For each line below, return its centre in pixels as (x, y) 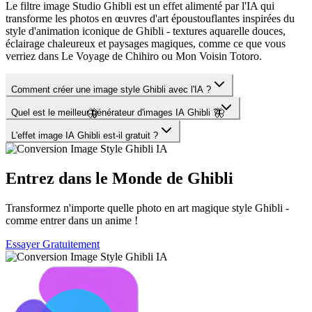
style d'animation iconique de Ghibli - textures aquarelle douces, (146, 31)
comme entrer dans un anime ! (72, 220)
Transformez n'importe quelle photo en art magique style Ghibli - (147, 208)
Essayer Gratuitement (53, 244)
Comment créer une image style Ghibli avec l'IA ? (111, 89)
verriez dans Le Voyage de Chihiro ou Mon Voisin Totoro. (134, 56)
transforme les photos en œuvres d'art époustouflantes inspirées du (150, 18)
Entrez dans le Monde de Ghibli (119, 178)
